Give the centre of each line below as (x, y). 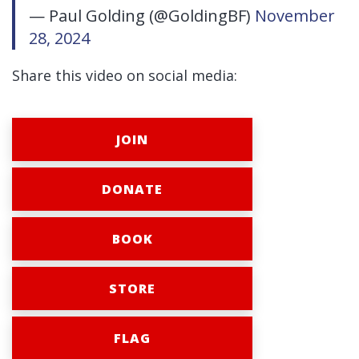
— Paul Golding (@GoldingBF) (141, 16)
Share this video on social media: (125, 76)
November (294, 16)
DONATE (132, 190)
